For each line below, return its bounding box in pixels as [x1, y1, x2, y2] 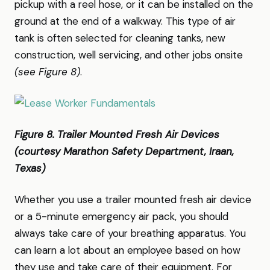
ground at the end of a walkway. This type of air [14, 14, 236, 28]
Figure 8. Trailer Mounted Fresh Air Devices [14, 128, 219, 141]
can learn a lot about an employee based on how [14, 243, 240, 257]
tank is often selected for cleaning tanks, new [14, 31, 225, 45]
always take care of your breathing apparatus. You [14, 227, 246, 240]
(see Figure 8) [14, 65, 80, 78]
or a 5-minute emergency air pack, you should [14, 210, 228, 223]
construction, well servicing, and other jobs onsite [14, 48, 243, 61]
